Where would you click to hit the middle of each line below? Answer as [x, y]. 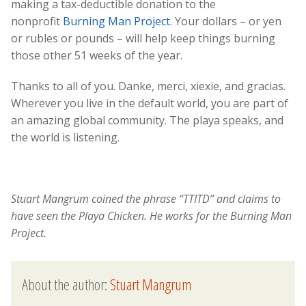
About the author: [66, 284]
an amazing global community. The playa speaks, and [147, 120]
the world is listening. [65, 137]
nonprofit [37, 21]
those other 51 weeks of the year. [97, 55]
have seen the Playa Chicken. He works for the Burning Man [151, 215]
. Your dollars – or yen [226, 21]
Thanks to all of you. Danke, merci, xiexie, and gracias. [148, 86]
